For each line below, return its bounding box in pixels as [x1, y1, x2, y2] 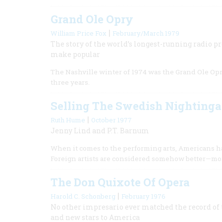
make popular [51, 50, 100, 59]
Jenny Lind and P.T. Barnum [51, 126, 149, 135]
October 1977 [91, 115, 132, 124]
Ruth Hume [51, 115, 85, 124]
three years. [51, 78, 90, 87]
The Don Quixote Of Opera [51, 175, 190, 189]
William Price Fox [51, 29, 107, 38]
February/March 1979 [112, 29, 179, 38]
